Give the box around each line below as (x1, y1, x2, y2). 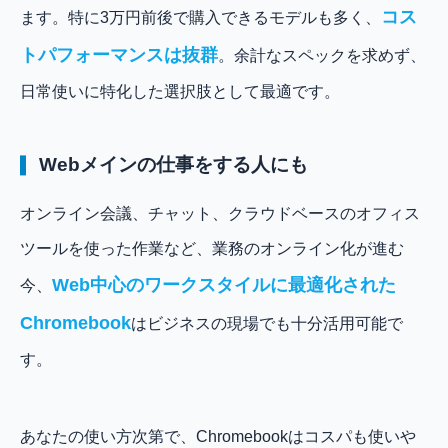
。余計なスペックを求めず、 (218, 46, 426, 64)
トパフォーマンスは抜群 (20, 44, 218, 65)
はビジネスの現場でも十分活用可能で (131, 315, 403, 333)
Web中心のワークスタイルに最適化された (52, 275, 396, 296)
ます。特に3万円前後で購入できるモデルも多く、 (20, 8, 381, 26)
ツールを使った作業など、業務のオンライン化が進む (20, 240, 404, 258)
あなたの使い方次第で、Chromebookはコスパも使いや (20, 427, 416, 445)
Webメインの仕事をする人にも (39, 154, 309, 176)
